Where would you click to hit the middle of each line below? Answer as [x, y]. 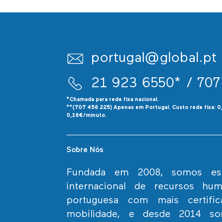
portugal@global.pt [154, 59]
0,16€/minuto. [87, 115]
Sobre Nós [85, 150]
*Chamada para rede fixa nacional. [113, 100]
